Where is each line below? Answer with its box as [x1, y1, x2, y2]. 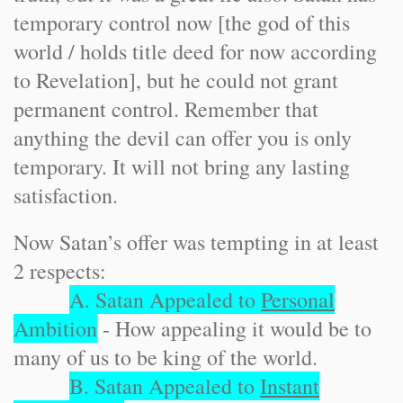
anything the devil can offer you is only [13, 123, 352, 152]
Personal [261, 285, 335, 314]
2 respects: [13, 256, 106, 285]
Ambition [13, 314, 97, 343]
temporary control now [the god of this [13, 8, 350, 37]
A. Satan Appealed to [69, 285, 261, 314]
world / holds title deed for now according [13, 37, 377, 66]
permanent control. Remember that [13, 94, 318, 123]
